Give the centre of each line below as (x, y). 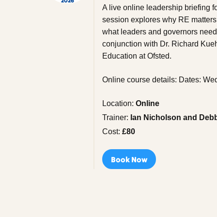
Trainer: (116, 118)
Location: (119, 104)
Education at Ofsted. (137, 56)
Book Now (129, 159)
